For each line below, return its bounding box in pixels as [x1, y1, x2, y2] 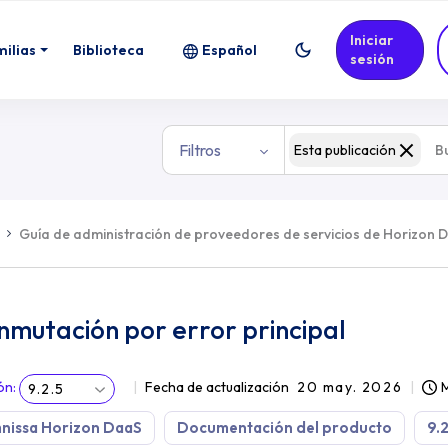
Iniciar [350, 31, 394, 49]
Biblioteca [73, 40, 145, 59]
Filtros [178, 140, 221, 160]
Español [202, 40, 258, 59]
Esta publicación [294, 141, 396, 159]
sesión [350, 50, 395, 68]
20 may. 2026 [297, 378, 403, 396]
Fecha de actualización [145, 378, 289, 396]
